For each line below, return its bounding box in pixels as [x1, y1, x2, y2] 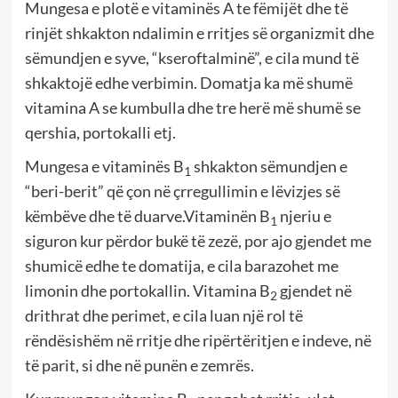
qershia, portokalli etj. [24, 123, 176, 143]
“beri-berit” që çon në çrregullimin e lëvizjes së [24, 181, 340, 202]
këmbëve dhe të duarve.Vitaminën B [24, 206, 270, 227]
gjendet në [276, 281, 352, 301]
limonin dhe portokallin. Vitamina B [24, 281, 270, 301]
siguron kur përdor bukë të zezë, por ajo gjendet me [24, 231, 371, 251]
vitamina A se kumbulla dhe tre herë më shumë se [24, 98, 361, 118]
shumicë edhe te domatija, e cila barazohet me [24, 256, 338, 276]
